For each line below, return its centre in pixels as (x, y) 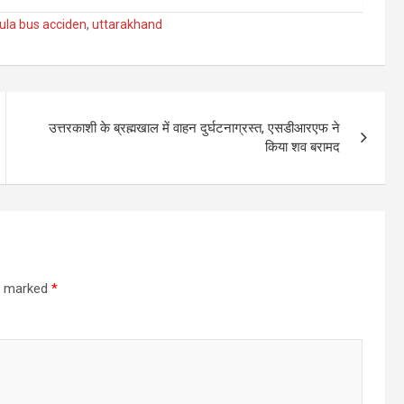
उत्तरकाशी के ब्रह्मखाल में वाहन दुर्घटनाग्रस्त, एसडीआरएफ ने (195, 129)
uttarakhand (127, 25)
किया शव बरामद (303, 147)
